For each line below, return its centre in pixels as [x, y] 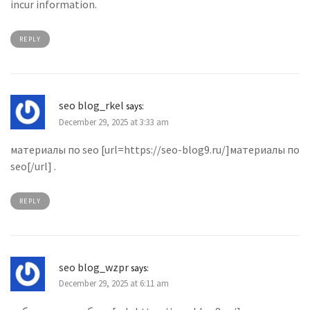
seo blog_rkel [91, 106]
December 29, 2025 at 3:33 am [114, 121]
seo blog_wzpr [94, 267]
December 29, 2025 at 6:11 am [114, 283]
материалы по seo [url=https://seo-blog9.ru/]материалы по [155, 149]
